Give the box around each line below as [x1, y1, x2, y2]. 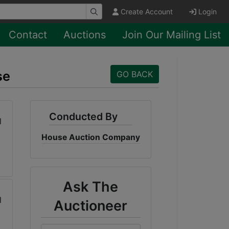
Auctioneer [54, 197, 128, 214]
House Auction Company [41, 132, 140, 142]
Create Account [121, 7, 173, 16]
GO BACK [117, 69, 153, 79]
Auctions [63, 29, 106, 41]
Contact [9, 29, 47, 41]
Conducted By [49, 110, 118, 123]
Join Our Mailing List [122, 29, 221, 41]
